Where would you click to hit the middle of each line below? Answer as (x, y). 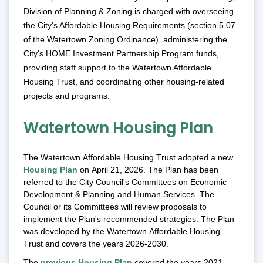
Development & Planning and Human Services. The (119, 194)
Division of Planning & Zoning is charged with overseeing (129, 11)
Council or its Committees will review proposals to (115, 206)
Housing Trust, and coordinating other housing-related (124, 81)
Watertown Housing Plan (118, 128)
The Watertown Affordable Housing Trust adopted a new (128, 157)
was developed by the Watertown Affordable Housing (122, 231)
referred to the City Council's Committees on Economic (125, 182)
